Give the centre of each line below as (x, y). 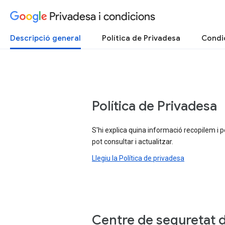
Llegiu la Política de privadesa (138, 158)
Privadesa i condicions (102, 16)
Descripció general (45, 38)
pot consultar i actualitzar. (133, 142)
